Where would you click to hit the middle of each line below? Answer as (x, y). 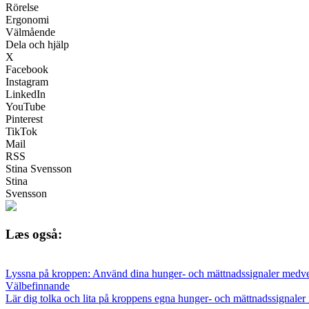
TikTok (21, 132)
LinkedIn (26, 94)
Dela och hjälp (37, 45)
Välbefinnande (38, 286)
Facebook (27, 70)
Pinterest (24, 119)
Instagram (27, 82)
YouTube (26, 107)
